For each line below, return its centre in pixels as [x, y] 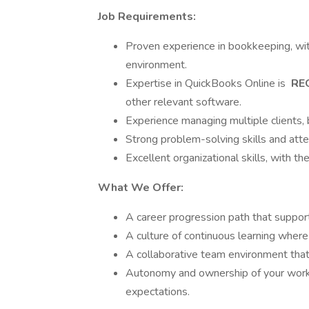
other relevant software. [183, 102]
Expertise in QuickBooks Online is [207, 83]
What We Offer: [141, 188]
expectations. [158, 292]
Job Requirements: [147, 17]
